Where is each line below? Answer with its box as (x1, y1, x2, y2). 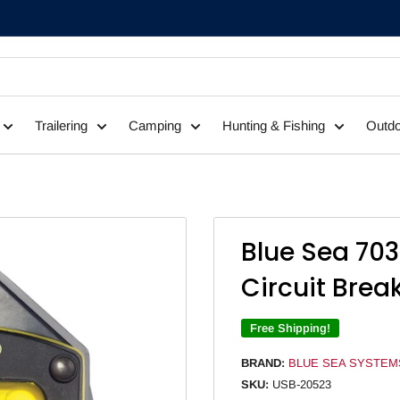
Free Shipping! (250, 321, 330, 335)
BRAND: (241, 356, 285, 370)
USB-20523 (272, 378, 331, 391)
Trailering (34, 118, 87, 133)
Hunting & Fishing (221, 118, 325, 133)
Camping (128, 118, 181, 133)
